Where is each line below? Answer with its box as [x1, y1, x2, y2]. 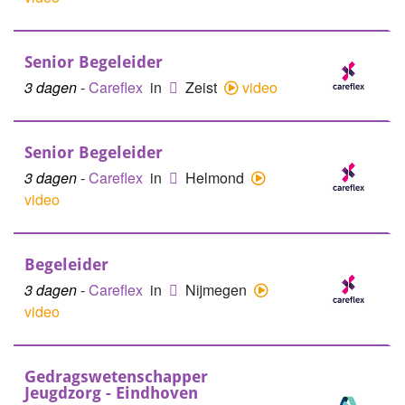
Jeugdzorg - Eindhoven [24, 383, 198, 402]
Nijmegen [185, 279, 250, 300]
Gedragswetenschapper [24, 367, 208, 386]
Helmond [185, 167, 248, 188]
